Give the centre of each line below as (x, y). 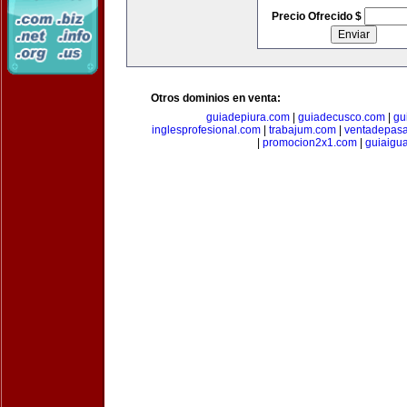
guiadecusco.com (341, 117)
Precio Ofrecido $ (318, 16)
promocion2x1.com (310, 143)
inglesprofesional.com (206, 130)
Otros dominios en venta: (216, 98)
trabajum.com (302, 130)
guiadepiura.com (248, 117)
